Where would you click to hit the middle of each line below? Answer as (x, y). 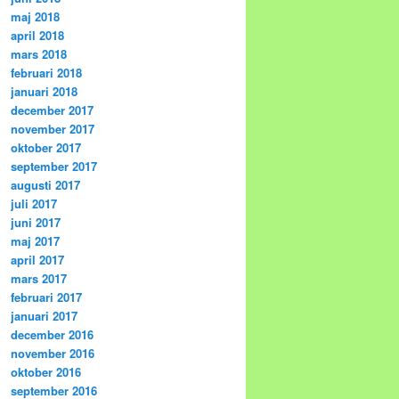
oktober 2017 (46, 148)
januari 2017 (44, 316)
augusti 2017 (45, 185)
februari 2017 (46, 297)
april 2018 (37, 36)
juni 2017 (36, 223)
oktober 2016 (46, 372)
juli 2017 (34, 204)
